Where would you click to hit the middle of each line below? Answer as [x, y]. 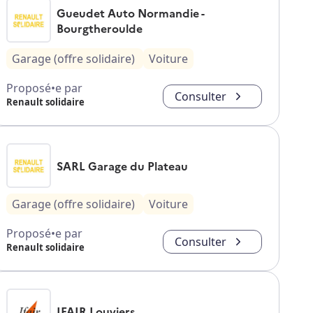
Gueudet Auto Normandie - [130, 13]
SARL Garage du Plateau [122, 166]
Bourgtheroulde [100, 28]
